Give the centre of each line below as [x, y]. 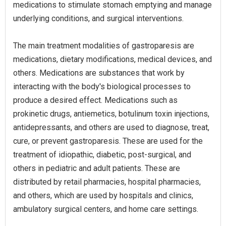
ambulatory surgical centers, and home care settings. [106, 209]
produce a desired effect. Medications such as [95, 100]
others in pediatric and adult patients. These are [97, 168]
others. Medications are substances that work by [99, 73]
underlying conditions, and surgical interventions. [98, 18]
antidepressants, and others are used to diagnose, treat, [111, 127]
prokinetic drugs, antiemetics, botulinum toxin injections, [111, 114]
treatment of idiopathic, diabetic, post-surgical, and [102, 155]
